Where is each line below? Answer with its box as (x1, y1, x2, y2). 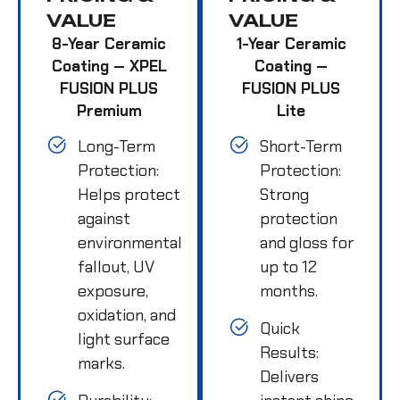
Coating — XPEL (51, 55, 167, 76)
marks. (78, 352, 125, 374)
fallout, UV (78, 255, 154, 278)
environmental (78, 231, 182, 254)
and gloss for (260, 231, 354, 254)
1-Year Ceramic (236, 33, 346, 54)
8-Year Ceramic (52, 33, 166, 54)
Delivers (260, 365, 319, 387)
